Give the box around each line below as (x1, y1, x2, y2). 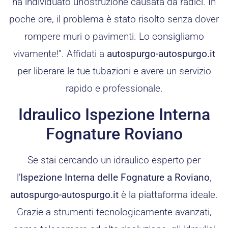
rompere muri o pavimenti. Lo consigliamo (24, 31, 204, 43)
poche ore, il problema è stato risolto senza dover (9, 13, 219, 25)
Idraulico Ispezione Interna (18, 104, 210, 124)
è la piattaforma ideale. (119, 188, 218, 201)
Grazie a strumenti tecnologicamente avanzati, (16, 206, 212, 218)
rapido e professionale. (65, 82, 163, 95)
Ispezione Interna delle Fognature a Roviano (20, 171, 210, 183)
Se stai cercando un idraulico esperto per (27, 154, 201, 166)
